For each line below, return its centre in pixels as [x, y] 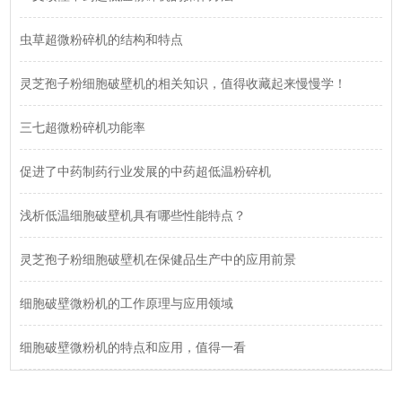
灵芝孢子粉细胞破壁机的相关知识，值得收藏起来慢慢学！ [184, 84]
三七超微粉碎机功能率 [83, 128]
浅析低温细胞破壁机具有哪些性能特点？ [133, 216]
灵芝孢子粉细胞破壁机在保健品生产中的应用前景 [158, 260]
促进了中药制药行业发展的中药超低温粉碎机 [146, 172]
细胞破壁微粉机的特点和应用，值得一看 [133, 348]
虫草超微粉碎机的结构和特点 [102, 40]
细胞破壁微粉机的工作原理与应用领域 [127, 304]
